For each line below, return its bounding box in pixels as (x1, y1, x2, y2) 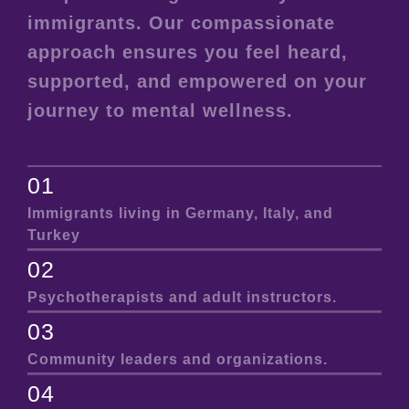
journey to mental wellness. (27, 100, 293, 121)
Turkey (27, 227, 80, 244)
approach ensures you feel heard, (27, 41, 348, 62)
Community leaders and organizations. (27, 351, 328, 367)
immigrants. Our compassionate (27, 12, 335, 33)
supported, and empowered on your (27, 70, 367, 91)
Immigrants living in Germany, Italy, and (27, 205, 333, 222)
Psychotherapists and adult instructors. (27, 289, 337, 306)
